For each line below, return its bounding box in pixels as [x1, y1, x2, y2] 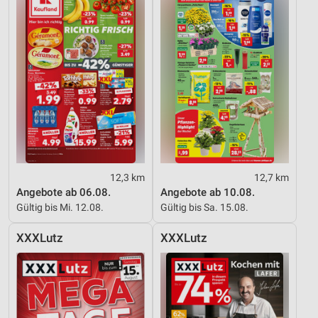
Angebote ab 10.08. [160, 186, 255, 199]
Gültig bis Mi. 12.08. [16, 202, 104, 214]
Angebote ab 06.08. [16, 186, 111, 199]
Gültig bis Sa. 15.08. [160, 202, 248, 214]
